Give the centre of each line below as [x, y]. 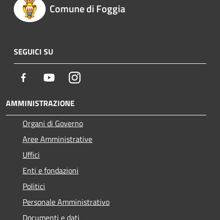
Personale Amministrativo [66, 202]
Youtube [68, 77]
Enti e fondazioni [51, 171]
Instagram [97, 77]
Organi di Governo [53, 124]
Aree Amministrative [57, 139]
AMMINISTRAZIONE [40, 103]
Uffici [31, 155]
